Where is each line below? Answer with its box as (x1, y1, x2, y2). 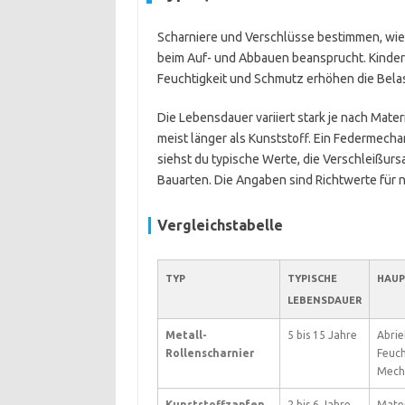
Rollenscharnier (165, 347, 254, 359)
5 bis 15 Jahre (287, 329, 357, 341)
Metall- (165, 329, 207, 341)
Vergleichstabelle (156, 217, 283, 233)
